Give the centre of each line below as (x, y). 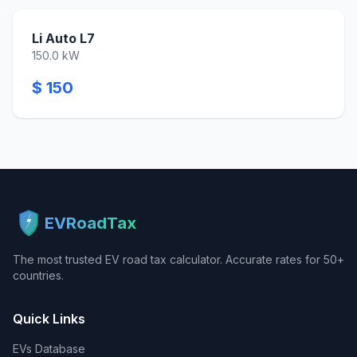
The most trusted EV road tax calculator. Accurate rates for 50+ (178, 259)
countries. (38, 275)
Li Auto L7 (63, 38)
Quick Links (49, 319)
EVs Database (49, 349)
